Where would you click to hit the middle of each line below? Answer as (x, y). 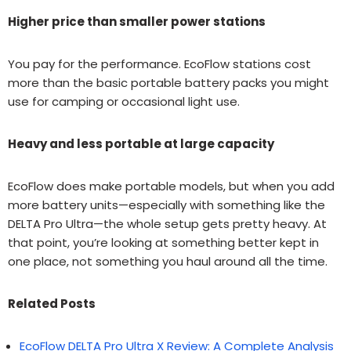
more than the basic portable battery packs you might (168, 82)
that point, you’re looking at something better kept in (163, 242)
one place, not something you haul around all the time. (168, 261)
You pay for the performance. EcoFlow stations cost (159, 63)
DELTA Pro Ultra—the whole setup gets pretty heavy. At (167, 223)
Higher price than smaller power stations (137, 21)
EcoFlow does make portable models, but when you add (171, 186)
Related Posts (52, 303)
